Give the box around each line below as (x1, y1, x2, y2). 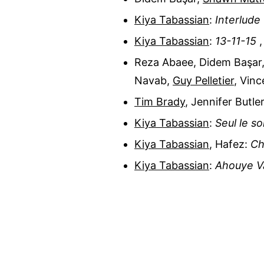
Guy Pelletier (173, 74, 234, 87)
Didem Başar (199, 55, 262, 68)
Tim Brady (134, 95, 185, 108)
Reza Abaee (134, 55, 193, 68)
